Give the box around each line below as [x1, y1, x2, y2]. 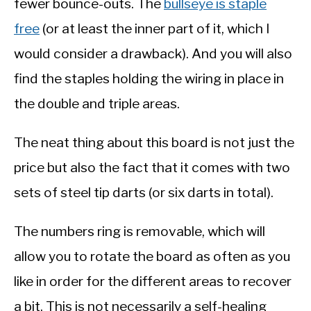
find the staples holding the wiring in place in [14, 70, 284, 87]
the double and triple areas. [14, 95, 180, 112]
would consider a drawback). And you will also [14, 45, 292, 62]
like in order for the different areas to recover [14, 273, 292, 290]
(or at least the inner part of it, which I [40, 20, 270, 37]
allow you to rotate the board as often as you [14, 248, 290, 265]
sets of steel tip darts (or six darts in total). [14, 184, 274, 201]
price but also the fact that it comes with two [14, 159, 290, 176]
